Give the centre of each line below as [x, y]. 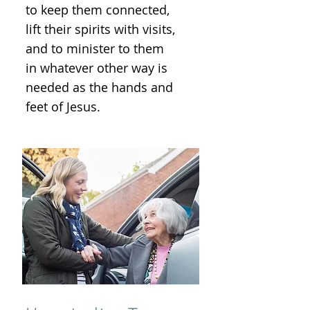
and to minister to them [95, 48]
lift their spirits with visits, [100, 29]
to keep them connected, [98, 10]
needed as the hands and [99, 87]
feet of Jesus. [66, 107]
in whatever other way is [97, 68]
